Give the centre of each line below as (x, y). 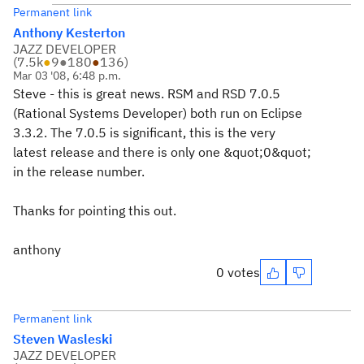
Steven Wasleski (63, 339)
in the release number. (79, 171)
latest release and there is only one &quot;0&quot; (162, 152)
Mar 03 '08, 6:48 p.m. (67, 76)
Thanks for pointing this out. (95, 210)
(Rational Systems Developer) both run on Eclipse (158, 113)
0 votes (238, 272)
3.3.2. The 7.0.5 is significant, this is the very (144, 132)
